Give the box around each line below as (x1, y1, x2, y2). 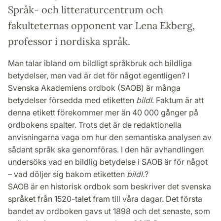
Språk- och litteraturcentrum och (8, 3, 163, 16)
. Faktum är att (152, 95, 204, 105)
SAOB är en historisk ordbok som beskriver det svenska (8, 181, 211, 191)
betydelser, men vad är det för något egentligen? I (8, 70, 189, 80)
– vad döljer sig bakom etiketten (8, 169, 127, 179)
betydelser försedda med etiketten (8, 95, 136, 105)
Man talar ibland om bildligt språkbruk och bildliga (8, 58, 192, 68)
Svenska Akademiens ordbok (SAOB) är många (8, 82, 181, 93)
